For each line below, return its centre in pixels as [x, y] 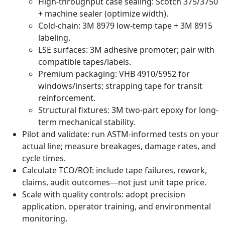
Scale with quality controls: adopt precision [104, 195]
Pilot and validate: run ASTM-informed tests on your [121, 134]
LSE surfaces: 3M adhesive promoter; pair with [126, 50]
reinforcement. [67, 98]
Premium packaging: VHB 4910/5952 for [114, 74]
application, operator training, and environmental [117, 207]
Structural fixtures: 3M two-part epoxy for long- [128, 110]
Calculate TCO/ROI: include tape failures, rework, [115, 171]
